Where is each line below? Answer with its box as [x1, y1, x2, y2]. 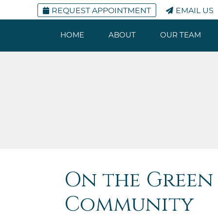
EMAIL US [176, 7, 214, 15]
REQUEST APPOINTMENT [52, 7, 151, 15]
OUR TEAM [160, 32, 201, 39]
